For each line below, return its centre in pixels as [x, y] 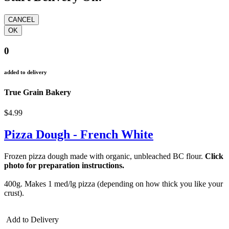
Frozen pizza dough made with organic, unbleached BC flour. [105, 156]
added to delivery [26, 72]
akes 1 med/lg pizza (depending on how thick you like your [127, 184]
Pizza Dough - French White [79, 134]
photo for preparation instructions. [64, 165]
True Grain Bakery [38, 93]
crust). [14, 193]
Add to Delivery [31, 219]
